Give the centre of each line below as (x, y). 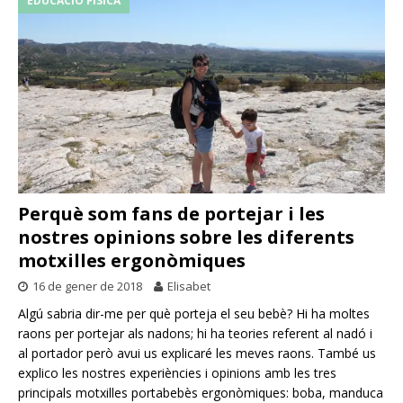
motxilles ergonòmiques (132, 260)
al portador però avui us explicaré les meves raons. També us (197, 353)
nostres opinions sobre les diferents (186, 237)
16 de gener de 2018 (87, 286)
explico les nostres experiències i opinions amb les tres (177, 372)
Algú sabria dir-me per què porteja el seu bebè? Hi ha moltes (194, 313)
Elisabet (189, 286)
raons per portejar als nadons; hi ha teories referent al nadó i (195, 333)
